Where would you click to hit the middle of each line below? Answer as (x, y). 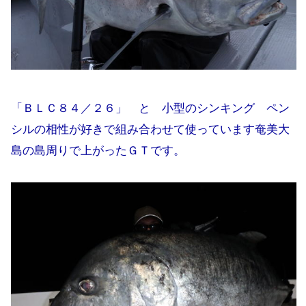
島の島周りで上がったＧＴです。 (98, 151)
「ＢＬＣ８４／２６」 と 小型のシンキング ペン (150, 109)
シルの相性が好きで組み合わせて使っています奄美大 (150, 130)
